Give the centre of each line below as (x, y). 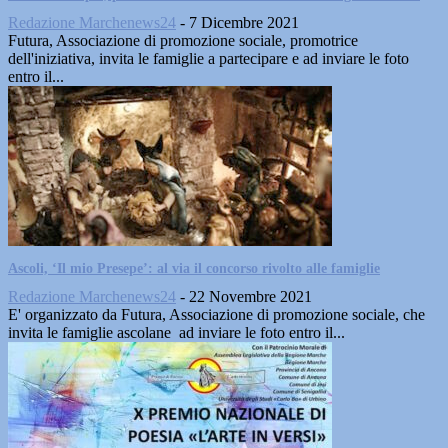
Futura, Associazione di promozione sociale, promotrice (183, 40)
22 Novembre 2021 (250, 296)
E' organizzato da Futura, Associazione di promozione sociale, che (216, 314)
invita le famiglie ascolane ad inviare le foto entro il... (176, 332)
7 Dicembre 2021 (244, 22)
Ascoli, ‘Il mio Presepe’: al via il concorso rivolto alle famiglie (194, 268)
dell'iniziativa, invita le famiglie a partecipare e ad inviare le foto (208, 58)
